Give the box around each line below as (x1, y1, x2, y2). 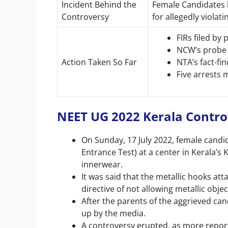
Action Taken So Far (62, 56, 137, 68)
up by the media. (81, 207, 148, 219)
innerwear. (81, 158, 125, 170)
